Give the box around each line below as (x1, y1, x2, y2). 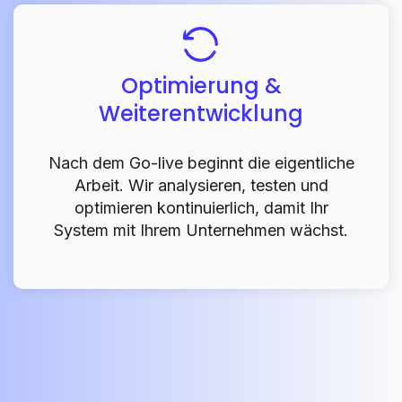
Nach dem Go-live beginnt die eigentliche (48, 153, 354, 172)
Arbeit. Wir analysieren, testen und (74, 175, 328, 195)
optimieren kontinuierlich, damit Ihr (74, 197, 328, 217)
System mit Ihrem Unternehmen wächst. (54, 220, 348, 240)
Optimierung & (120, 70, 282, 100)
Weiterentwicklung (99, 98, 303, 128)
